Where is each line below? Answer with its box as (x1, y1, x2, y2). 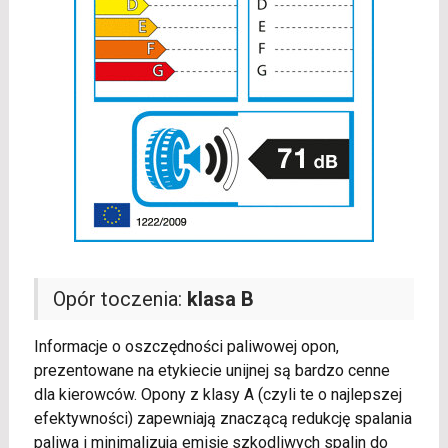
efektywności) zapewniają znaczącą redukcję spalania (33, 408, 412, 428)
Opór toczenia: (52, 286, 187, 311)
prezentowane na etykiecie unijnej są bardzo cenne (33, 360, 390, 380)
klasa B (186, 286, 254, 311)
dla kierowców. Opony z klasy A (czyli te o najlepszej (33, 384, 402, 404)
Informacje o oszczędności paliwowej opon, (33, 336, 339, 356)
